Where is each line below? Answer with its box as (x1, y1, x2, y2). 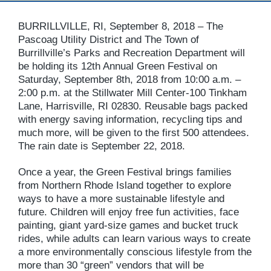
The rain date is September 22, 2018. (18, 140, 185, 152)
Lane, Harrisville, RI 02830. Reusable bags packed (18, 100, 247, 113)
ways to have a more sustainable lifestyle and (18, 192, 224, 204)
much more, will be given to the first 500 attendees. (18, 127, 249, 139)
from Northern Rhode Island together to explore (18, 179, 231, 191)
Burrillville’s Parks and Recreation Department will (18, 47, 245, 59)
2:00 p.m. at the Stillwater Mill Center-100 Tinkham (18, 87, 247, 99)
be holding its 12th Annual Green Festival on (18, 60, 217, 73)
